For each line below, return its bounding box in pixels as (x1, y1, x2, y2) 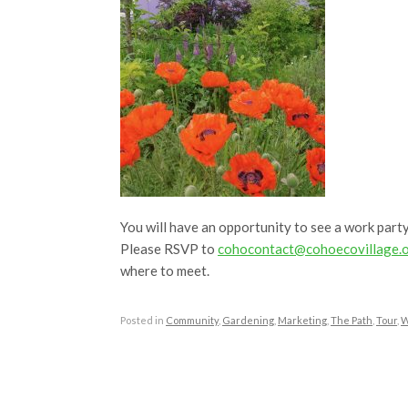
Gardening (222, 314, 274, 327)
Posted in (120, 314, 166, 327)
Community (166, 314, 219, 327)
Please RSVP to (120, 240, 218, 257)
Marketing (278, 314, 327, 327)
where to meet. (120, 262, 209, 279)
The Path (331, 314, 372, 327)
